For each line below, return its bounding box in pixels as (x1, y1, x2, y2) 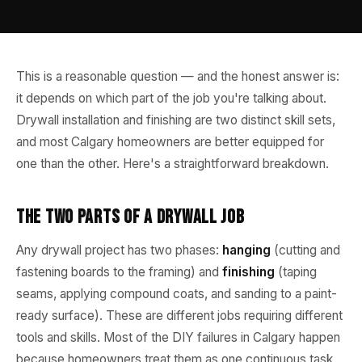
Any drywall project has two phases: (16, 242, 222, 258)
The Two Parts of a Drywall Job (16, 205, 245, 229)
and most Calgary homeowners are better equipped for (16, 134, 324, 149)
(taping (275, 264, 317, 280)
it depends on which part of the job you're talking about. (16, 90, 326, 106)
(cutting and (271, 242, 340, 258)
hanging (222, 242, 271, 258)
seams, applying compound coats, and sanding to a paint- (16, 286, 337, 301)
